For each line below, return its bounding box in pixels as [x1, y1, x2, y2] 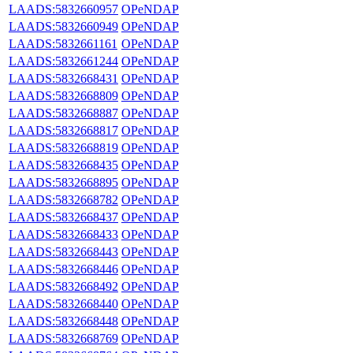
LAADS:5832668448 [9, 314, 118, 328]
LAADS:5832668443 [9, 244, 118, 258]
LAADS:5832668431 [9, 71, 118, 85]
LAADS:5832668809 [9, 88, 118, 102]
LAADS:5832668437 [9, 210, 118, 224]
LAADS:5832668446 [9, 262, 118, 276]
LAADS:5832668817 [9, 123, 118, 137]
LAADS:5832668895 [9, 175, 118, 189]
